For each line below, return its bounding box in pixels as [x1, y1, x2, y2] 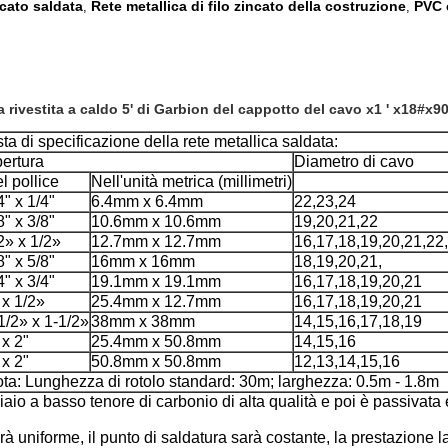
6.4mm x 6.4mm [90, 193, 203, 210]
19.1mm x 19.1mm [90, 273, 221, 290]
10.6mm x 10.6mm [90, 213, 221, 230]
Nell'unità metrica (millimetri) [90, 173, 292, 190]
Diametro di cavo [293, 153, 414, 170]
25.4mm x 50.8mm [90, 333, 221, 350]
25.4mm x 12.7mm [90, 293, 221, 310]
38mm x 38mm [90, 313, 195, 330]
